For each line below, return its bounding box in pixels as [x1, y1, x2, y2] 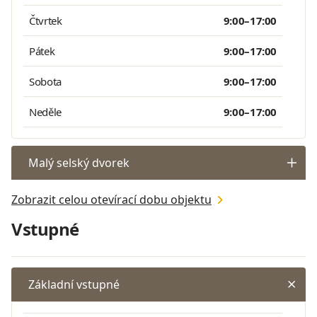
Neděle [29, 105, 62, 120]
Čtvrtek [29, 13, 62, 28]
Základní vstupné [28, 277, 120, 293]
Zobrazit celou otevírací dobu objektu [11, 192, 212, 208]
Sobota [29, 74, 62, 89]
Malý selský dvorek [28, 155, 129, 171]
